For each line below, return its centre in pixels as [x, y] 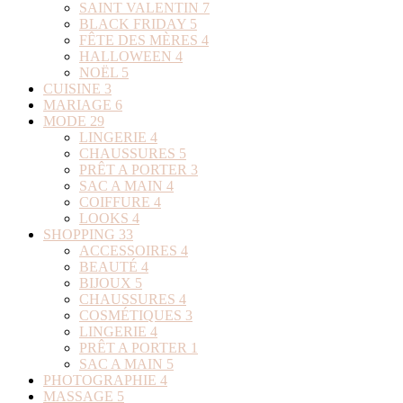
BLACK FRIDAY [134, 23]
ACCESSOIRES [130, 250]
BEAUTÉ [110, 266]
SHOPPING [81, 234]
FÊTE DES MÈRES [140, 40]
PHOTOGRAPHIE [102, 380]
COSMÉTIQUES [132, 315]
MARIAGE [79, 104]
